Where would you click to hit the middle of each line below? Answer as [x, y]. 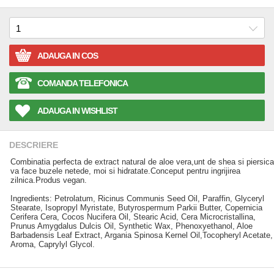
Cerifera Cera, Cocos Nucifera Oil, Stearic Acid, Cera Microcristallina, [133, 217]
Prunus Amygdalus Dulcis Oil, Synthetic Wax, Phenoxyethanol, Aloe [131, 226]
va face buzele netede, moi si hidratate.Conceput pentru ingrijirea [125, 171]
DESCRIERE [34, 145]
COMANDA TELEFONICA [83, 83]
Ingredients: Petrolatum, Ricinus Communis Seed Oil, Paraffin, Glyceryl [137, 198]
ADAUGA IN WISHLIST [77, 111]
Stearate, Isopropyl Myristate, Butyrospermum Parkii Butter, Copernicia [136, 208]
